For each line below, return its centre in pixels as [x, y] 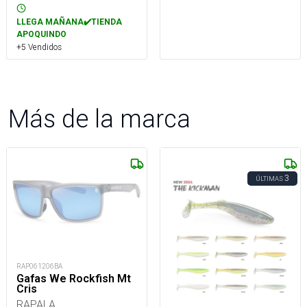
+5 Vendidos [39, 47]
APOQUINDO [41, 34]
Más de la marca [99, 118]
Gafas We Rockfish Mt [74, 278]
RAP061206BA [39, 266]
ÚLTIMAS [269, 178]
